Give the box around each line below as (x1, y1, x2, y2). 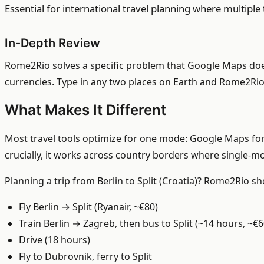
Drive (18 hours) (19, 233, 90, 247)
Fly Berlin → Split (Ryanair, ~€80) (19, 200, 158, 214)
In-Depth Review (5, 36, 100, 51)
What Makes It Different (5, 101, 166, 119)
